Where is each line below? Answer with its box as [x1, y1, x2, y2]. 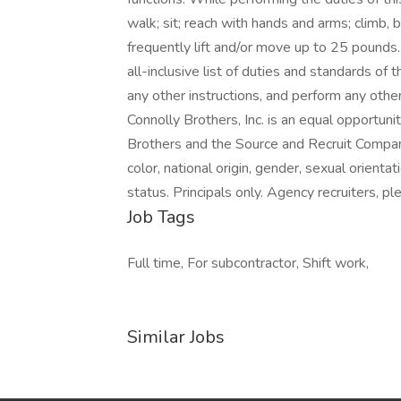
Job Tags [127, 205, 195, 229]
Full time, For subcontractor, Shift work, [127, 253, 369, 273]
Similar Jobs [127, 325, 225, 349]
